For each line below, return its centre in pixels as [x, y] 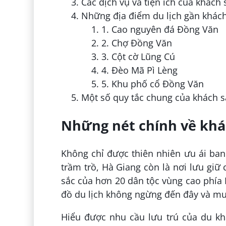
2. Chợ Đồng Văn [136, 43]
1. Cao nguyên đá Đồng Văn [160, 29]
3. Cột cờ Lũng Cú [138, 56]
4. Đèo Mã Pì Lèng [139, 70]
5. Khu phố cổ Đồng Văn [152, 83]
